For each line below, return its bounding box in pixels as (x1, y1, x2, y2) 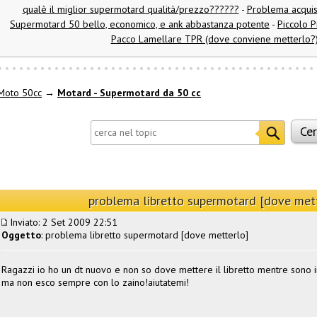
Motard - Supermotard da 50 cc (57, 86, 201, 100)
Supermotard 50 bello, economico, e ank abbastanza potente (10, 18, 270, 31)
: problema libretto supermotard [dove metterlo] (41, 228, 248, 241)
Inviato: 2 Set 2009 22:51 (7, 215, 117, 229)
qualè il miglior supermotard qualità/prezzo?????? (22, 3, 239, 16)
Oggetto (1, 228, 41, 241)
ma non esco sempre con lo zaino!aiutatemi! (1, 275, 189, 289)
